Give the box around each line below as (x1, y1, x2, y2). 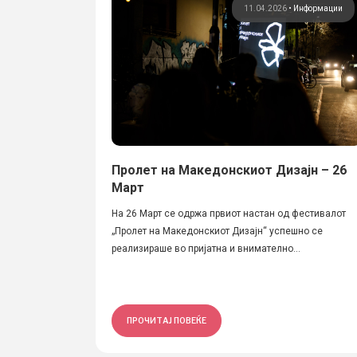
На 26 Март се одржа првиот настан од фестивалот (112, 208, 346, 219)
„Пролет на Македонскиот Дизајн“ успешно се (112, 226, 323, 237)
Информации (293, 4, 343, 13)
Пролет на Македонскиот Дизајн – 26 (112, 163, 347, 178)
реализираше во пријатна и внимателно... (112, 243, 300, 254)
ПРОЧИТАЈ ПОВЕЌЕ (127, 316, 206, 325)
